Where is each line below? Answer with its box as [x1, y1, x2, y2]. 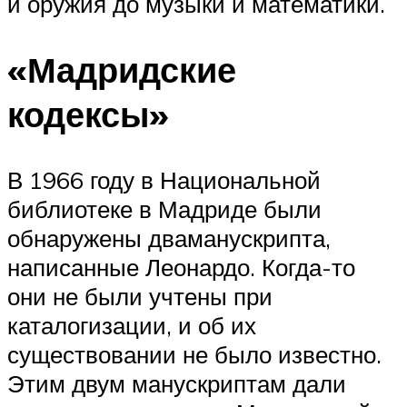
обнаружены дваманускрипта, [7, 223, 331, 253]
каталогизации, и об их [7, 311, 256, 341]
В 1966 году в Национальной [7, 165, 321, 195]
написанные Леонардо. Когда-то [7, 253, 355, 283]
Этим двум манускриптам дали [7, 369, 346, 399]
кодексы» [7, 92, 169, 137]
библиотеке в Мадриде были [7, 194, 322, 224]
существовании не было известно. [7, 340, 382, 370]
